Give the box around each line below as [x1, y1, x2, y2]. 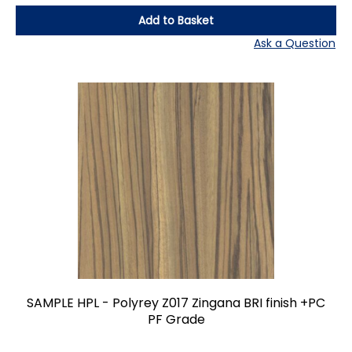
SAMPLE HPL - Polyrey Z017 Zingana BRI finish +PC [27, 293, 325, 312]
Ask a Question [254, 35, 335, 51]
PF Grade [147, 310, 205, 328]
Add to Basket [138, 12, 214, 28]
